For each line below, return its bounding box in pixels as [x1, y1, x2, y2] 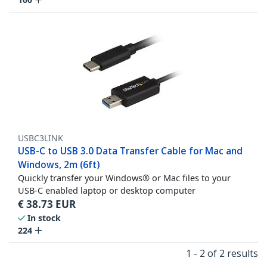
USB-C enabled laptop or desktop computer [18, 184, 195, 197]
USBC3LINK [18, 132, 63, 144]
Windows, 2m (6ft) [18, 158, 100, 172]
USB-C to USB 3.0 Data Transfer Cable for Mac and [18, 144, 243, 158]
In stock [27, 212, 61, 224]
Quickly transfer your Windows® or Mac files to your [18, 172, 231, 184]
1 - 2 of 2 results [186, 247, 258, 260]
